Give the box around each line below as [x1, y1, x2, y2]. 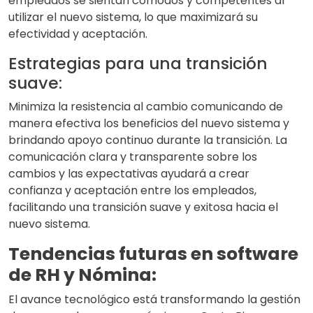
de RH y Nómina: [8, 263, 156, 288]
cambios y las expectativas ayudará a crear [8, 166, 249, 182]
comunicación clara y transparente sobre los [8, 149, 257, 166]
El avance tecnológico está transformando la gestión [8, 291, 300, 308]
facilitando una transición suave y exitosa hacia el [8, 199, 278, 216]
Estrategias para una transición [8, 52, 268, 75]
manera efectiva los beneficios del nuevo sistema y [8, 115, 289, 132]
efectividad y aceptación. [8, 26, 147, 43]
